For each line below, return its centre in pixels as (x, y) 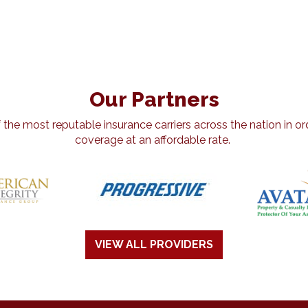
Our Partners (154, 100)
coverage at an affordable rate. (154, 140)
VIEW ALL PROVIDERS (154, 245)
